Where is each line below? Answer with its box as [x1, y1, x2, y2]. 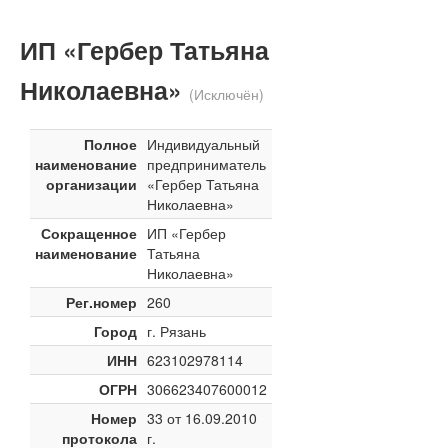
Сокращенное [41, 223, 137, 243]
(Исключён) [189, 84, 264, 104]
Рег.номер [66, 292, 137, 312]
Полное [84, 134, 137, 154]
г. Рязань [147, 321, 206, 341]
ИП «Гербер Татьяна [20, 32, 269, 68]
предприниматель [147, 154, 266, 174]
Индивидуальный [147, 134, 260, 154]
